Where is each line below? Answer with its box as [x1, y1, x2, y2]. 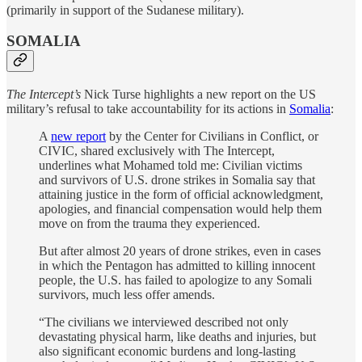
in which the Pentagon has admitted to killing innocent [39, 258, 315, 272]
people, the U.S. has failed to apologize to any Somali [39, 272, 312, 287]
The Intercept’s [6, 86, 81, 101]
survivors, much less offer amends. [39, 287, 215, 301]
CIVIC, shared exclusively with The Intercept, [39, 143, 275, 158]
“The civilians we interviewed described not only [39, 314, 288, 329]
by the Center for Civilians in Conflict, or [106, 128, 318, 143]
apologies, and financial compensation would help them [39, 201, 322, 216]
